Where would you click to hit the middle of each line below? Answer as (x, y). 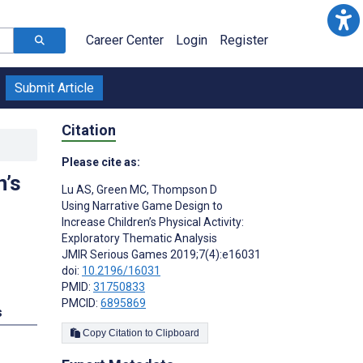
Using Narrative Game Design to (142, 205)
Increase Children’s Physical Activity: (153, 222)
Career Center (125, 40)
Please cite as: (101, 162)
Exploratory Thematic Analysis (139, 238)
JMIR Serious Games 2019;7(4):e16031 (161, 254)
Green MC (120, 189)
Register (244, 40)
